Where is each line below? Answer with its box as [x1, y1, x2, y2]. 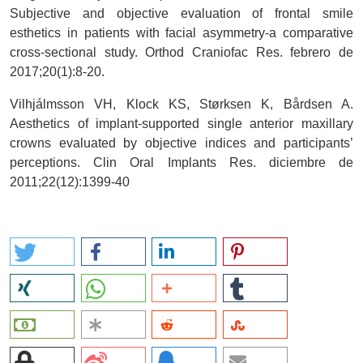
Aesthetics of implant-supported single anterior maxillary [10, 117, 353, 131]
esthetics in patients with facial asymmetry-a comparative [10, 26, 353, 41]
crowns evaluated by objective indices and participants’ [10, 136, 353, 151]
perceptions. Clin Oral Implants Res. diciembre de [10, 156, 353, 170]
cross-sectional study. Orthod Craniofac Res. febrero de [10, 45, 353, 60]
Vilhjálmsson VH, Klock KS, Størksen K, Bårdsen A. [10, 97, 353, 112]
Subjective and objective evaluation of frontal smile [10, 6, 353, 21]
